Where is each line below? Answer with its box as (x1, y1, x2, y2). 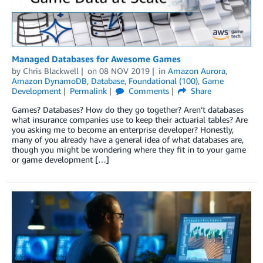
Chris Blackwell (23, 65, 79, 76)
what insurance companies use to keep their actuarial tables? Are (12, 114, 248, 124)
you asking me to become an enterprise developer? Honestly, (12, 124, 234, 134)
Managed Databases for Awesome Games (12, 53, 181, 64)
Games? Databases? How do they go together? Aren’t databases (12, 104, 244, 114)
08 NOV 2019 (99, 65, 150, 76)
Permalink (69, 85, 107, 96)
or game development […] (12, 154, 109, 164)
